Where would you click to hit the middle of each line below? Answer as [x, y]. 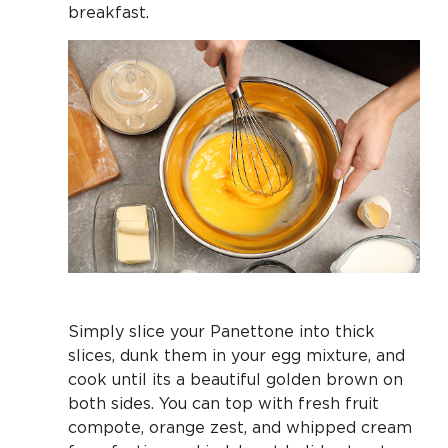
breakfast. [108, 11]
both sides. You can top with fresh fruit [223, 403]
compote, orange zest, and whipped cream [240, 427]
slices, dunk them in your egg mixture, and [236, 355]
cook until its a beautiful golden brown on [235, 379]
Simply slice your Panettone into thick [221, 331]
